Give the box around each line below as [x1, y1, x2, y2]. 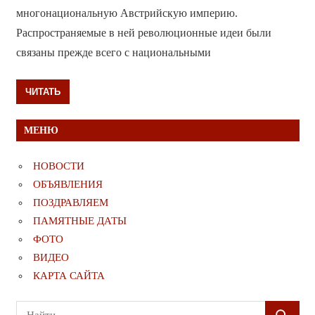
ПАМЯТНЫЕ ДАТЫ [33, 215, 127, 227]
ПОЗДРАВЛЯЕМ [33, 197, 108, 209]
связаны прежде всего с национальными [15, 46, 211, 58]
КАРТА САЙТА [33, 270, 105, 282]
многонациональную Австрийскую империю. [15, 6, 238, 19]
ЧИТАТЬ [25, 86, 60, 98]
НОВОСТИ [33, 160, 84, 172]
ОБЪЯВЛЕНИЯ [33, 179, 103, 191]
